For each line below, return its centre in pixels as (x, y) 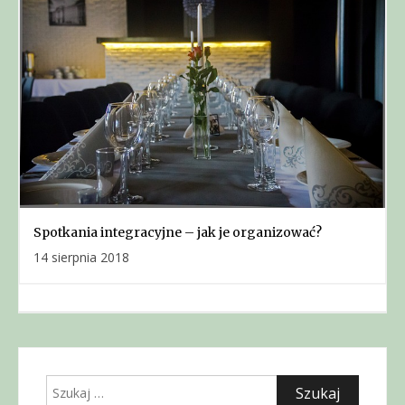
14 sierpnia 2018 (81, 257)
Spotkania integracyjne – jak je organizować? (178, 232)
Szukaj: (66, 385)
